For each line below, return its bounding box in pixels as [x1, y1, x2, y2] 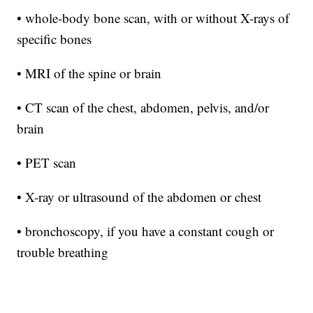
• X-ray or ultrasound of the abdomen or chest [17, 187, 262, 205]
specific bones [17, 29, 92, 48]
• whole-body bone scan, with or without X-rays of [17, 8, 290, 27]
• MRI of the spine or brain [17, 64, 162, 82]
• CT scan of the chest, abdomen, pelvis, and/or [17, 98, 270, 116]
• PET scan [17, 153, 77, 171]
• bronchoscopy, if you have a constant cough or [17, 221, 275, 240]
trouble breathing [17, 242, 109, 261]
